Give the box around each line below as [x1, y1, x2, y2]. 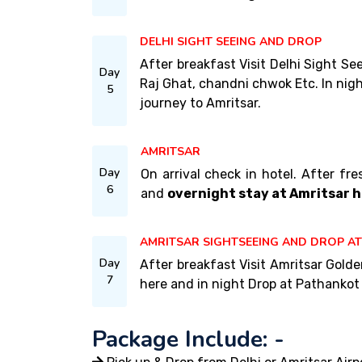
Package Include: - [92, 324, 284, 355]
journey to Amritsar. [140, 95, 261, 111]
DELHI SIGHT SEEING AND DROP [140, 34, 322, 49]
